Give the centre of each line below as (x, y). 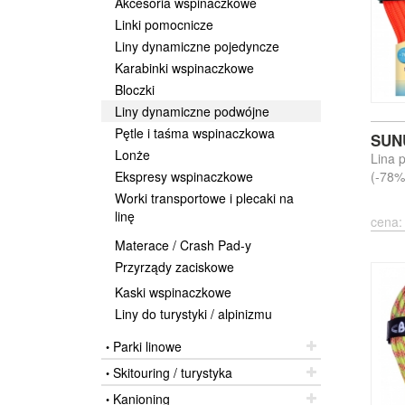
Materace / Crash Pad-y (183, 245)
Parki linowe (146, 346)
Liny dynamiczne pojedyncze (197, 46)
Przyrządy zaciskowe (174, 267)
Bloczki (135, 89)
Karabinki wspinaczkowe (184, 68)
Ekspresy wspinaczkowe (184, 176)
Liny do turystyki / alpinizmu (193, 314)
